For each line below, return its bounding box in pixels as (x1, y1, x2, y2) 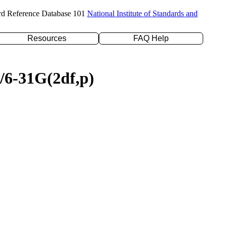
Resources (27, 34, 66, 43)
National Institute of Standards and (87, 9, 198, 18)
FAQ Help (133, 34, 169, 43)
